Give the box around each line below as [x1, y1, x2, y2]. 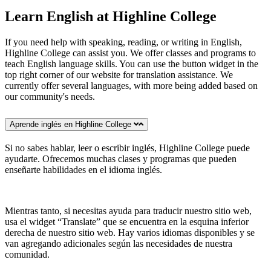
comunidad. [5, 249, 50, 260]
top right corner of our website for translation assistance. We [5, 69, 233, 80]
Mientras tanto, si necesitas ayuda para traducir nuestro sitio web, [5, 205, 252, 216]
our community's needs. [5, 91, 95, 102]
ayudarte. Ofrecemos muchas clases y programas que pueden [5, 153, 237, 164]
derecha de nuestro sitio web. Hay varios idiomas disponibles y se [5, 227, 255, 238]
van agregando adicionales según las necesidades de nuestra [5, 238, 232, 249]
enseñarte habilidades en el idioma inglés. [5, 164, 162, 175]
